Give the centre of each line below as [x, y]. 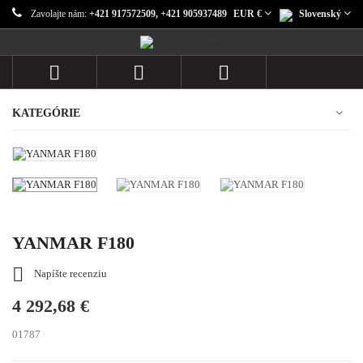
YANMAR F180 [73, 243]
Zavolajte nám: [59, 14]
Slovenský [320, 14]
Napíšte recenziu [69, 274]
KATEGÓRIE [46, 113]
